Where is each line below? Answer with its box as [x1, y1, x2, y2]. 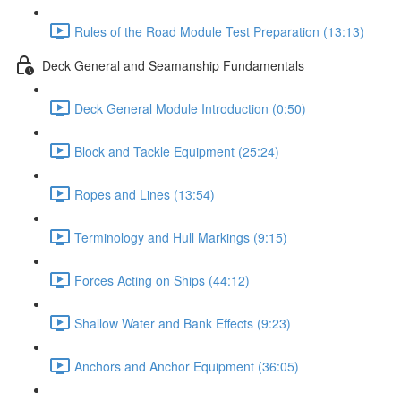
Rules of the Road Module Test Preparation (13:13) [74, 21, 364, 40]
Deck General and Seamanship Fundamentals [42, 55, 304, 74]
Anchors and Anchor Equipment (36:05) [74, 356, 299, 375]
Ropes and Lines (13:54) [74, 184, 215, 203]
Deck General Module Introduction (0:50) [74, 98, 306, 117]
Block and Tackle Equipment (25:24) [74, 141, 279, 160]
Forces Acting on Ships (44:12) [74, 270, 250, 289]
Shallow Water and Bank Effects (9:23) [74, 313, 291, 332]
